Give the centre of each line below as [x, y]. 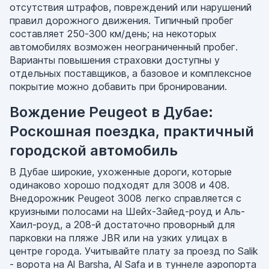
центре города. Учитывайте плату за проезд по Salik [134, 251]
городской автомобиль [94, 150]
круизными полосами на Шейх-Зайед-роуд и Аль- [127, 211]
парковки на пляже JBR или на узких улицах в [119, 238]
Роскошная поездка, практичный [132, 131]
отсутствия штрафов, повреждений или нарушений [131, 7]
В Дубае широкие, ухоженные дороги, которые [121, 172]
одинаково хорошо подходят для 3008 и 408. [119, 185]
